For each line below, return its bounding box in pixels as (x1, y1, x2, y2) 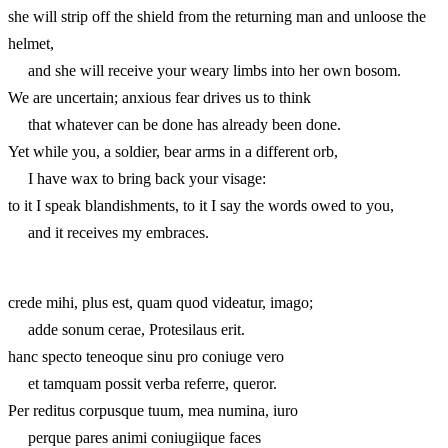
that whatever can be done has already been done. (8, 115, 341, 133)
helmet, (8, 34, 54, 52)
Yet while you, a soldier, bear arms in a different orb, (8, 142, 338, 160)
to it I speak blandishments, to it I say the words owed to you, (8, 196, 394, 214)
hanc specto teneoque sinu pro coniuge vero (8, 347, 284, 365)
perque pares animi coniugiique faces (8, 428, 261, 446)
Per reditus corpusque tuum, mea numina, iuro (8, 401, 298, 419)
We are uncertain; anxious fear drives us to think (8, 88, 311, 106)
